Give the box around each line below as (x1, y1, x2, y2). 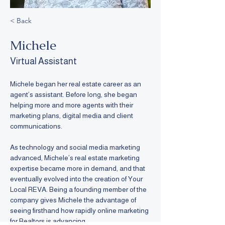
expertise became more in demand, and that (10, 164, 147, 172)
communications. (10, 122, 64, 130)
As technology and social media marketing (10, 143, 142, 151)
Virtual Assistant (10, 56, 77, 66)
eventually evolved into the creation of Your (10, 175, 144, 183)
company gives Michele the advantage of (10, 196, 138, 204)
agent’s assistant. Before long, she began (10, 90, 139, 98)
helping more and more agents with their (10, 101, 135, 109)
